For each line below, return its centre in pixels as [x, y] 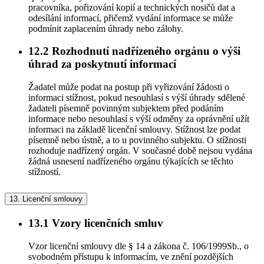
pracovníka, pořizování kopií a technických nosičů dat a [132, 7]
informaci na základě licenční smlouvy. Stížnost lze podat [134, 130]
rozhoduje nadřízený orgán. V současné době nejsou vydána [140, 151]
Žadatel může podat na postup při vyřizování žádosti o [129, 87]
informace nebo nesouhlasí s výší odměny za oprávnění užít [139, 119]
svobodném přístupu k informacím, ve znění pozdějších [131, 256]
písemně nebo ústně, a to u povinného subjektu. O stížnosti [137, 140]
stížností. [44, 172]
